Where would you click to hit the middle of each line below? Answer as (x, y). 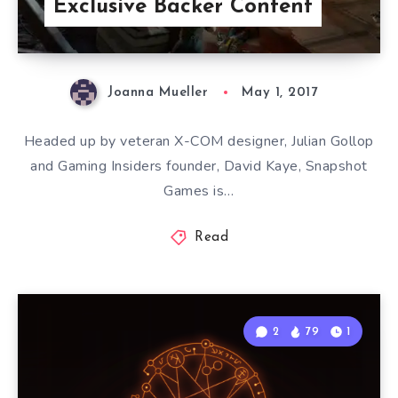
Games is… (199, 191)
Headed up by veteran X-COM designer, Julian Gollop (199, 142)
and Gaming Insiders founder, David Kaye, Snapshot (199, 167)
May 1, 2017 (279, 93)
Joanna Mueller (158, 93)
